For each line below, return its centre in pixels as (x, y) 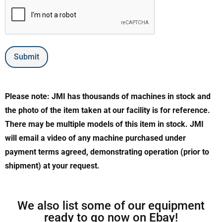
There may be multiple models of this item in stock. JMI (104, 124)
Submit (27, 57)
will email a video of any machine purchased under (95, 138)
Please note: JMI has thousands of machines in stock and (108, 97)
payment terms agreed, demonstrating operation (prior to (107, 152)
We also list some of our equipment (111, 206)
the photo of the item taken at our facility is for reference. (108, 111)
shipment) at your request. (52, 166)
